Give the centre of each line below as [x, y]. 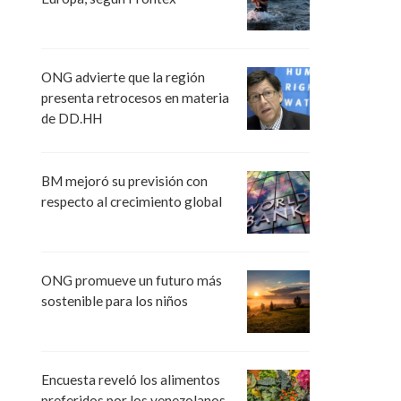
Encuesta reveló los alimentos [131, 379]
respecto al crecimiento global [132, 201]
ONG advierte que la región [123, 77]
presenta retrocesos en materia [135, 97]
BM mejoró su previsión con [124, 180]
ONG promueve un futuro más [132, 280]
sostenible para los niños [115, 300]
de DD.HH [72, 118]
